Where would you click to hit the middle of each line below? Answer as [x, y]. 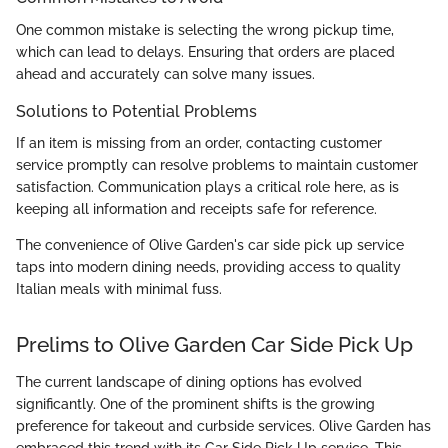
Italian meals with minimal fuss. [119, 288]
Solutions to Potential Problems [136, 111]
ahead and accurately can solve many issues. [165, 73]
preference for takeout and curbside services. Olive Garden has [223, 426]
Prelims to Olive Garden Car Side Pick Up [214, 344]
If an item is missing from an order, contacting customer [199, 142]
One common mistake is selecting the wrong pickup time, [205, 29]
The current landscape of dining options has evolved [189, 382]
